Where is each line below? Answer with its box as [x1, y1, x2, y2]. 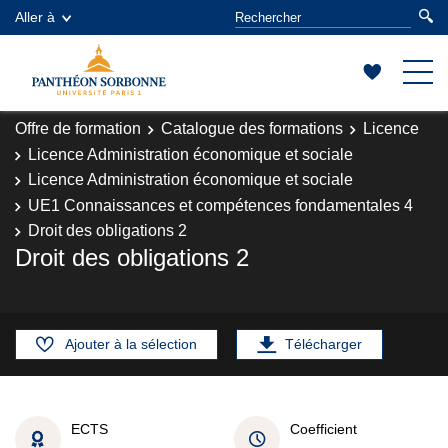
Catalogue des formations [161, 120, 343, 137]
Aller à [15, 9, 55, 25]
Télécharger [285, 336, 362, 352]
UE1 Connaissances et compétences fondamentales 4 [28, 196, 413, 214]
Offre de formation [15, 120, 141, 137]
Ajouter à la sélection [65, 336, 197, 352]
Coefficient [290, 420, 357, 437]
